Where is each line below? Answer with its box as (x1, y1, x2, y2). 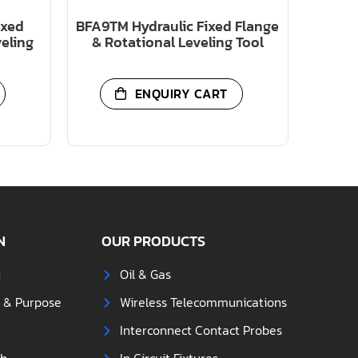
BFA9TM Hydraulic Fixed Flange (76, 15, 280, 38)
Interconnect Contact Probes (119, 320, 282, 340)
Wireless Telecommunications (119, 292, 287, 312)
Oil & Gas (119, 265, 171, 284)
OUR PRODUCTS (101, 230, 206, 253)
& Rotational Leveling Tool (91, 31, 264, 54)
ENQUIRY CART (134, 83, 228, 103)
